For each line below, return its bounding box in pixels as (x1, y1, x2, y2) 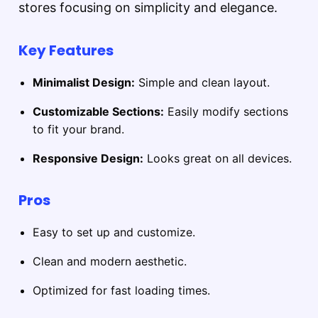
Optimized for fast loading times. (33, 283, 210, 297)
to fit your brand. (33, 121, 124, 136)
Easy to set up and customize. (33, 224, 195, 239)
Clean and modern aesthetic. (33, 253, 187, 268)
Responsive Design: (33, 150, 143, 165)
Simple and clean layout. (135, 75, 270, 89)
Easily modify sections (164, 104, 288, 119)
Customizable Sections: (33, 104, 164, 119)
